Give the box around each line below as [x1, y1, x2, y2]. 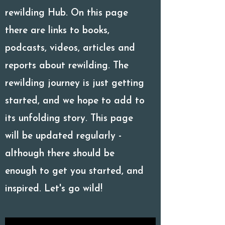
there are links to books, [5, 26, 109, 36]
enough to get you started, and [5, 167, 144, 176]
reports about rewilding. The [5, 61, 129, 71]
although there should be [5, 149, 115, 159]
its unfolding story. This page [5, 114, 133, 124]
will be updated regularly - [5, 132, 122, 141]
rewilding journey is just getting [5, 79, 144, 88]
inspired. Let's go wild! [5, 184, 102, 194]
